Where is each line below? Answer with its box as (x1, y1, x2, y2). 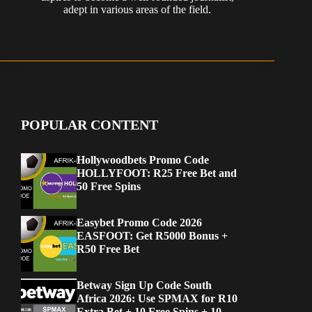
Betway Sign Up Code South (77, 279, 212, 292)
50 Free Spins (77, 180, 141, 193)
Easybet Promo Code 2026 (77, 217, 202, 229)
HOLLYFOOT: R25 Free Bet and (77, 167, 237, 180)
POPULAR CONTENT (21, 117, 158, 133)
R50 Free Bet (77, 243, 139, 256)
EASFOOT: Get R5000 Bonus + (77, 230, 228, 242)
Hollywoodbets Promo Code (77, 154, 209, 166)
